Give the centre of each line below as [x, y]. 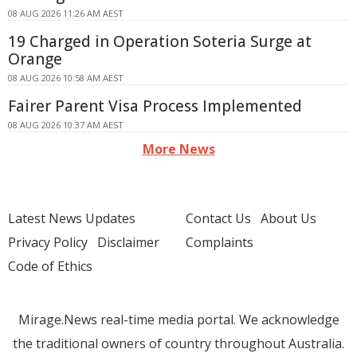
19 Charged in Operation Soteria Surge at [160, 41]
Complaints [220, 242]
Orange [35, 59]
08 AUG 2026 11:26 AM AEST [66, 13]
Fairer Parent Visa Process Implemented [155, 106]
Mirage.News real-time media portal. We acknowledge [178, 320]
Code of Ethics [50, 266]
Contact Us [218, 218]
